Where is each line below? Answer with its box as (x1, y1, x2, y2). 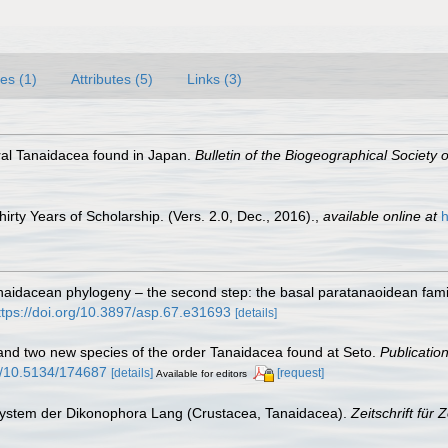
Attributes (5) (71, 70, 153, 87)
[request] (277, 365, 324, 380)
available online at (323, 207, 437, 224)
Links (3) (187, 70, 242, 87)
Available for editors (156, 367, 247, 379)
